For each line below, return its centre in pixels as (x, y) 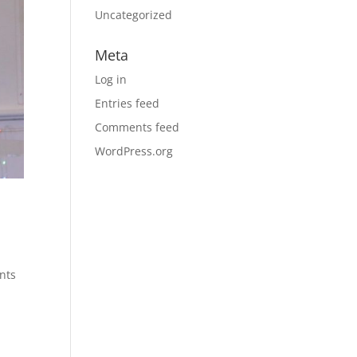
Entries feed (127, 103)
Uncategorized (134, 15)
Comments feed (137, 127)
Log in (111, 79)
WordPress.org (134, 151)
